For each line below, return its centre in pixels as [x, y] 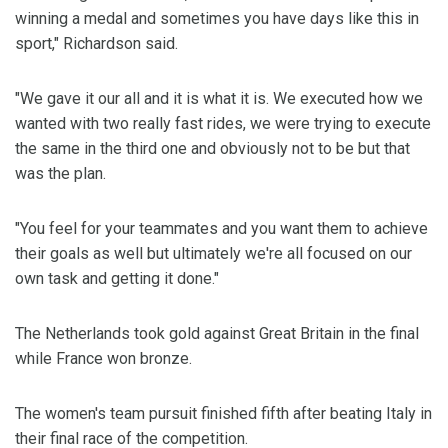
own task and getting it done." [117, 278]
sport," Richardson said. [96, 43]
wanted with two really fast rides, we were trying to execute [223, 123]
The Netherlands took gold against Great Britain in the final [217, 333]
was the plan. [60, 173]
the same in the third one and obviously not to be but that [212, 148]
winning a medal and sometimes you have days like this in [217, 18]
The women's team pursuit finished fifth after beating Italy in [223, 413]
